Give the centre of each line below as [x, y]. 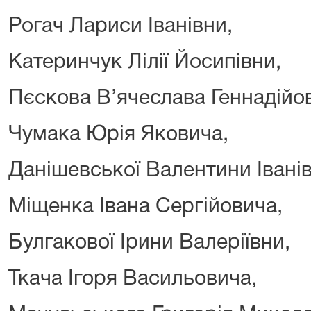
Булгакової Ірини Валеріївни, [149, 243]
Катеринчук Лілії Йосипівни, [145, 62]
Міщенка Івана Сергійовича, [145, 207]
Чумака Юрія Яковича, [118, 135]
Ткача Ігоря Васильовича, [133, 279]
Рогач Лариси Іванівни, [120, 26]
